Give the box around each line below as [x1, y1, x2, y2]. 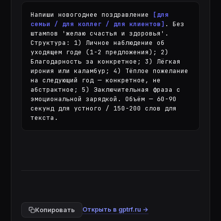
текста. [31, 113, 59, 122]
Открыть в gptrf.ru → [82, 206, 149, 213]
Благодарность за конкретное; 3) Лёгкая [31, 57, 181, 66]
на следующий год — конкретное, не [31, 76, 161, 84]
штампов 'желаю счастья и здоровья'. [31, 29, 169, 37]
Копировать [35, 206, 75, 214]
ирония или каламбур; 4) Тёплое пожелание [31, 67, 189, 75]
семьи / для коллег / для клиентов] [31, 20, 165, 28]
